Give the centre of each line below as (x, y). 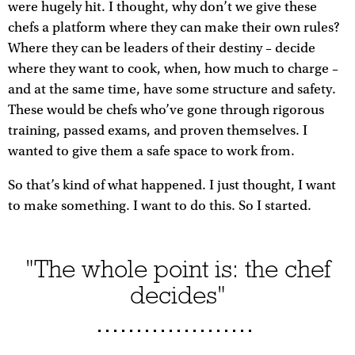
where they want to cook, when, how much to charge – (173, 69)
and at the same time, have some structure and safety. (172, 89)
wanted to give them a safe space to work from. (151, 151)
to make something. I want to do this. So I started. (160, 206)
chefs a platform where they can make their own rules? (174, 27)
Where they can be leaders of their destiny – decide (162, 48)
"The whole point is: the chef (177, 269)
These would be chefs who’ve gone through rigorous (166, 110)
